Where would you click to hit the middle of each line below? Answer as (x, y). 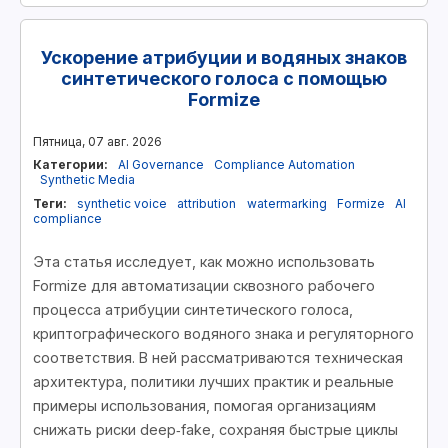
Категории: (70, 165)
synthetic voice (122, 203)
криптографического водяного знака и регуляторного (223, 333)
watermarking (286, 203)
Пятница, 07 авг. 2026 (97, 141)
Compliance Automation (285, 165)
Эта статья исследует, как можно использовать (204, 261)
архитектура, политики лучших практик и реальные (213, 381)
